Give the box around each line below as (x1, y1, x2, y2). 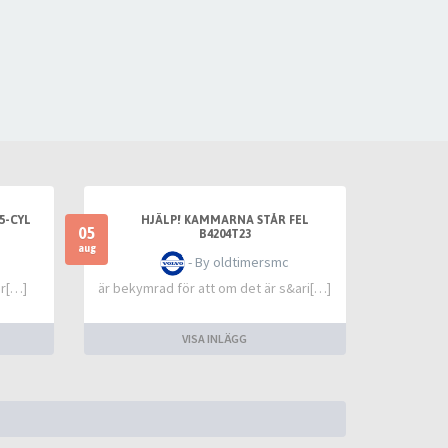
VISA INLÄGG (182, 331, 248, 346)
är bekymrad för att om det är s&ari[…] (98, 279, 332, 297)
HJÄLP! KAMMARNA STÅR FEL (140, 213, 309, 227)
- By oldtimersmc (185, 253, 290, 271)
